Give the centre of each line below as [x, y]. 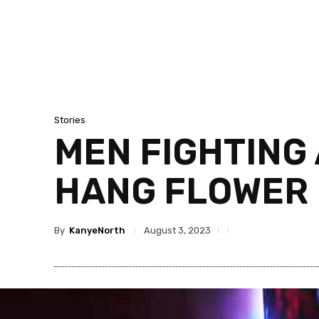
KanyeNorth [97, 230]
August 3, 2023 [177, 231]
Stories [70, 120]
